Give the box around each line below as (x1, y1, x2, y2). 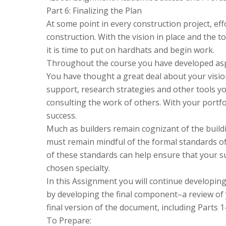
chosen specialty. (46, 162, 110, 174)
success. (46, 109, 77, 121)
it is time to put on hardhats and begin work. (46, 44, 214, 55)
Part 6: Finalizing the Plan (46, 5, 142, 16)
